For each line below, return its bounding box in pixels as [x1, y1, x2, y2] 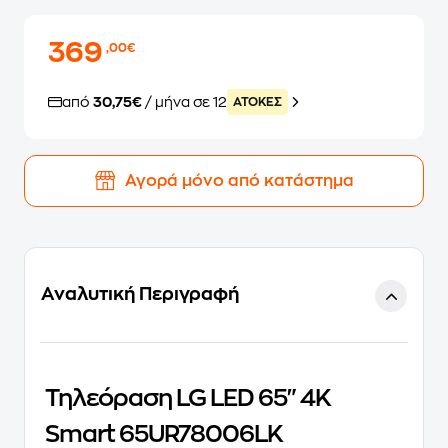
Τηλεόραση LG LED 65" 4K [45, 386, 331, 410]
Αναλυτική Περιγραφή [41, 285, 239, 303]
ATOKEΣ [233, 96, 282, 108]
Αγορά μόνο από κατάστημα [124, 173, 354, 189]
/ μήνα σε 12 [145, 95, 227, 109]
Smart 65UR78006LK [45, 422, 283, 446]
